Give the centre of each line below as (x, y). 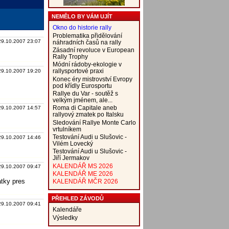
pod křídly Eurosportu (82, 85)
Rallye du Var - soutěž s (85, 93)
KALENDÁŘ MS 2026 (83, 166)
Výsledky (65, 217)
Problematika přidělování (87, 35)
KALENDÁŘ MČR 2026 (85, 181)
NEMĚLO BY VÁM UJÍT (82, 16)
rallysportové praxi (78, 71)
